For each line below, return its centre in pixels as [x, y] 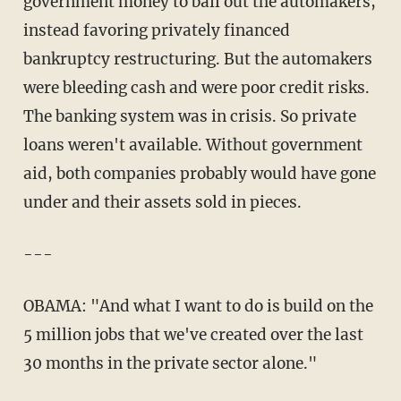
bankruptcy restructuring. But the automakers [197, 59]
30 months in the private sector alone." [170, 363]
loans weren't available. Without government [192, 145]
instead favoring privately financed [156, 30]
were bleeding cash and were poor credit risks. [196, 87]
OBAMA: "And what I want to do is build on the [198, 306]
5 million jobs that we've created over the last [193, 334]
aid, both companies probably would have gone [199, 173]
